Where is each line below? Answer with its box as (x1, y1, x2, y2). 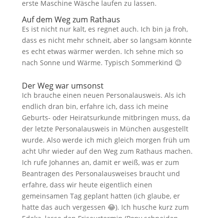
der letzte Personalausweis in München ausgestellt (21, 124, 188, 133)
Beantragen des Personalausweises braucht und (21, 169, 180, 178)
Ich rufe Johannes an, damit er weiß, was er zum (21, 158, 179, 167)
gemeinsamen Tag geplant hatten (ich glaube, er (21, 191, 180, 200)
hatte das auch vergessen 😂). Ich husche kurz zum (21, 202, 189, 212)
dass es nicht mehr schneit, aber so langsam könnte (21, 36, 192, 45)
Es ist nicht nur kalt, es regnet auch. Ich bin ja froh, (21, 24, 188, 34)
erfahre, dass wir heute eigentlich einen (21, 180, 152, 189)
